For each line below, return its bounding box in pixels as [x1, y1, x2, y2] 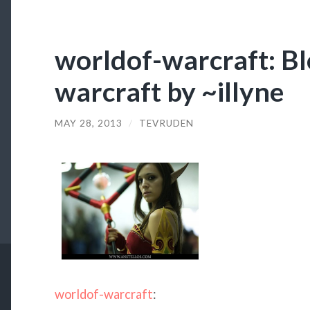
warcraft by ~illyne [54, 74, 284, 107]
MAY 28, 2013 [54, 117, 122, 129]
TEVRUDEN [138, 117, 194, 129]
